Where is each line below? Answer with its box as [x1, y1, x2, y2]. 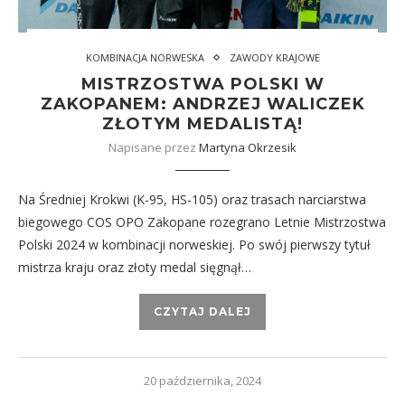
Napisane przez [108, 139, 199, 155]
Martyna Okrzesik [199, 139, 297, 155]
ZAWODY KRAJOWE [229, 51, 320, 64]
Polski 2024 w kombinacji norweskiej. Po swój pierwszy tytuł [18, 236, 371, 253]
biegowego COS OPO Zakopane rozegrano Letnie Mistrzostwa [18, 213, 386, 231]
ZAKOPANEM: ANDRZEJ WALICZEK [40, 94, 365, 114]
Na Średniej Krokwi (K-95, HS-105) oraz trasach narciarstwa [18, 191, 366, 208]
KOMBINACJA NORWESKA [85, 51, 204, 64]
